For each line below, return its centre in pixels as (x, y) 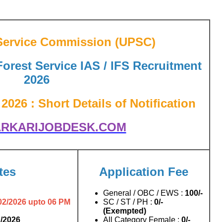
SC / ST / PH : (129, 202)
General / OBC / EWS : (143, 193)
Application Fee (144, 171)
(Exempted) (125, 211)
